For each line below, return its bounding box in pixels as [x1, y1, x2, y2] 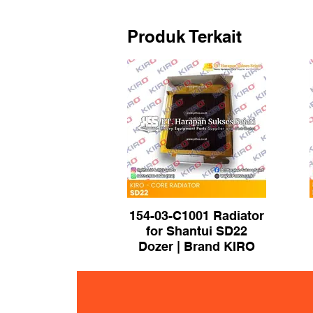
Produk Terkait [127, 27, 242, 46]
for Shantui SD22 [146, 224, 247, 238]
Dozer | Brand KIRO [138, 239, 255, 254]
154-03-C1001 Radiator [129, 208, 264, 223]
